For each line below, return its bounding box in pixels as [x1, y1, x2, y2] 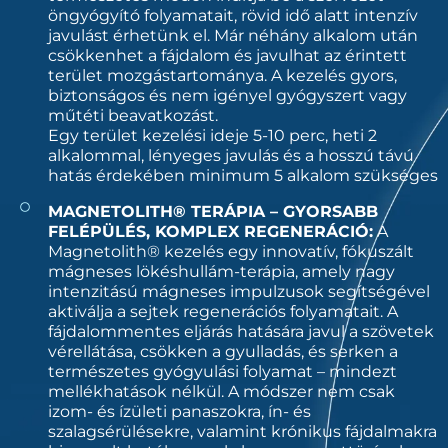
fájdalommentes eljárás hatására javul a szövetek [47, 322, 434, 341]
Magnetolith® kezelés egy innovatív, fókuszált [47, 242, 414, 261]
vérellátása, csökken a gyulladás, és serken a [47, 342, 398, 361]
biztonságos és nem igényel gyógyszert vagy [47, 86, 407, 105]
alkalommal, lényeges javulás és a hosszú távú [47, 146, 414, 165]
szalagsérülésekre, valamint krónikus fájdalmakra [47, 422, 437, 441]
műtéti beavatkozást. [47, 106, 218, 125]
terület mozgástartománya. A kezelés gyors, [47, 66, 397, 85]
